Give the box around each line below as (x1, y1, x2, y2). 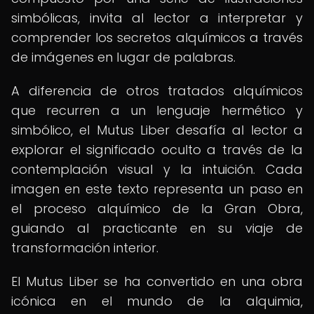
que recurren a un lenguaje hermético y (11, 102, 303, 119)
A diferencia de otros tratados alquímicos (11, 82, 303, 100)
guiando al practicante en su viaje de (11, 219, 303, 237)
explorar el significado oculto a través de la (11, 141, 303, 158)
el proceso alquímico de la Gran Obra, (11, 200, 303, 217)
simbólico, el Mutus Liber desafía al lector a (11, 121, 303, 139)
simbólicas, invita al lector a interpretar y (11, 9, 303, 27)
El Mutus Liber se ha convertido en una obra (11, 273, 303, 290)
